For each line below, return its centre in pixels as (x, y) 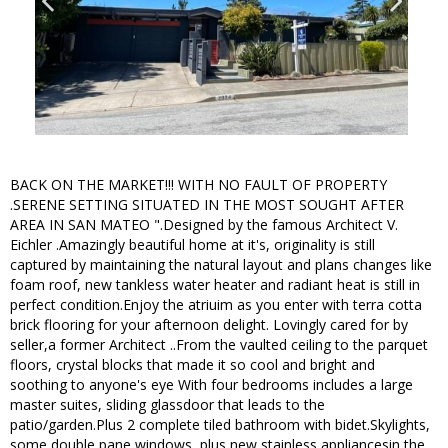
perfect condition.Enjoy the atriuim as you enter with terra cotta (216, 305)
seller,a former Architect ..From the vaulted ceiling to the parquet (219, 345)
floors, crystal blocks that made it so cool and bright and (192, 365)
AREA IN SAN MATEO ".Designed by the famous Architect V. (204, 225)
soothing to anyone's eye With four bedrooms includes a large (211, 385)
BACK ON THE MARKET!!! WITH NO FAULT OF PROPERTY (198, 185)
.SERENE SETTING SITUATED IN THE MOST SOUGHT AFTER (207, 205)
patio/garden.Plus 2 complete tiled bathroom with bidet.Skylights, (220, 425)
